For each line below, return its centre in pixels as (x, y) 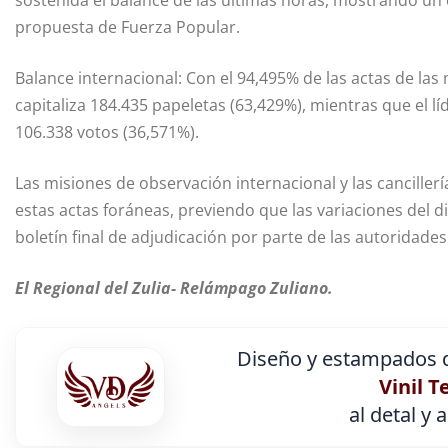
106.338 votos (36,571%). (107, 132)
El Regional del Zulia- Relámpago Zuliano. (174, 288)
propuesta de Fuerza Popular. (127, 27)
